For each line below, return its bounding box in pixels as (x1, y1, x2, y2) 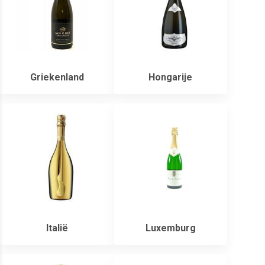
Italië (46, 222, 68, 234)
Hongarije (148, 72, 192, 83)
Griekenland (30, 72, 84, 83)
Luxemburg (145, 222, 196, 234)
